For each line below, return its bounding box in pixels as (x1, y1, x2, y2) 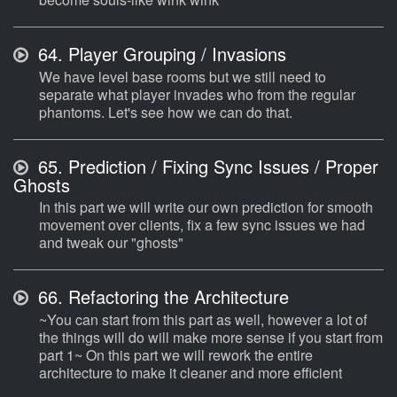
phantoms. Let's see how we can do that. (39, 102, 292, 123)
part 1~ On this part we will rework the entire (39, 345, 313, 366)
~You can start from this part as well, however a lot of (39, 309, 367, 331)
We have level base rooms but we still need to (39, 66, 326, 88)
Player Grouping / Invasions (63, 41, 286, 67)
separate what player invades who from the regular (39, 84, 355, 105)
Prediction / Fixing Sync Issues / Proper (63, 153, 378, 180)
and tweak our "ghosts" (39, 232, 183, 253)
